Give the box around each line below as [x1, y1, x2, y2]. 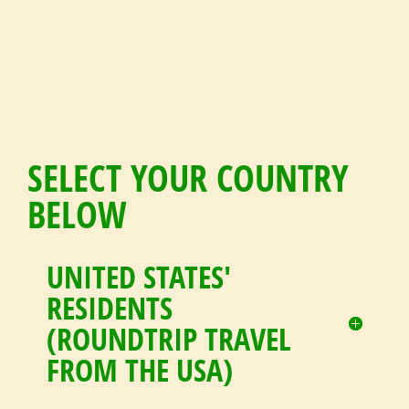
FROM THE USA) [47, 348, 233, 391]
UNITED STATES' [47, 255, 231, 298]
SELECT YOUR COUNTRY [27, 152, 349, 203]
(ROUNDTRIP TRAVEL [47, 317, 291, 360]
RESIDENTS [47, 286, 173, 329]
